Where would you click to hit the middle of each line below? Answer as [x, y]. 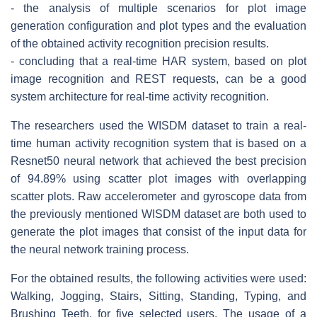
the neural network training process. [100, 249]
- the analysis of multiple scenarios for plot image [158, 8]
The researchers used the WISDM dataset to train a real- [158, 125]
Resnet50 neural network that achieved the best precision [158, 161]
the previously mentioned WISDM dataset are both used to [158, 214]
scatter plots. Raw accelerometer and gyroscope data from [158, 196]
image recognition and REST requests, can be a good [158, 79]
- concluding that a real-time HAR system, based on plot [158, 61]
